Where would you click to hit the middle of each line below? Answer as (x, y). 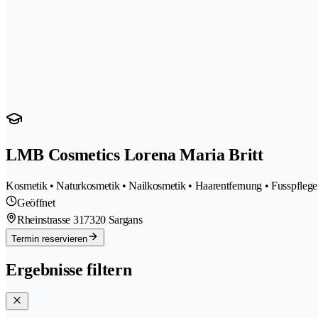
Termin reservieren (49, 239)
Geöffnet (36, 203)
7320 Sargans (113, 220)
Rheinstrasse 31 (51, 220)
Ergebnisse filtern (69, 270)
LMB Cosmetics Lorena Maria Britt (135, 155)
